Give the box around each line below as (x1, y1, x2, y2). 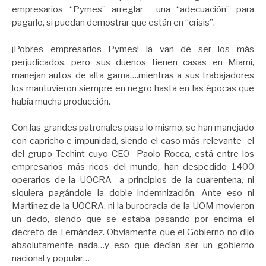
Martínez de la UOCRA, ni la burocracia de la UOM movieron (12, 201, 254, 212)
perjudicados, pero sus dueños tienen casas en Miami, (12, 56, 254, 68)
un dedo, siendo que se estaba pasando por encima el (12, 214, 254, 225)
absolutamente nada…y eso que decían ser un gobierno (12, 240, 254, 251)
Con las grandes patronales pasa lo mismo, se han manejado (12, 122, 254, 134)
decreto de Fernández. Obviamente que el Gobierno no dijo (12, 227, 254, 238)
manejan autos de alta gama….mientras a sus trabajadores (12, 69, 254, 81)
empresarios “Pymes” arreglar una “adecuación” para (12, 4, 254, 15)
